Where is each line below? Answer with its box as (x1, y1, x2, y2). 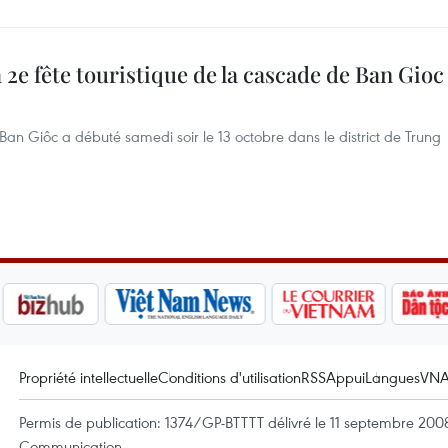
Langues (365, 367, 420, 387)
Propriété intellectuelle (19, 367, 158, 387)
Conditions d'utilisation (158, 367, 301, 387)
